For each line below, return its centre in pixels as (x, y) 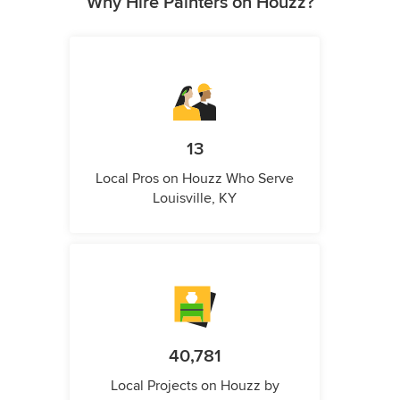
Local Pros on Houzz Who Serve (195, 178)
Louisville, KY (195, 198)
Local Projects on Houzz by (195, 385)
